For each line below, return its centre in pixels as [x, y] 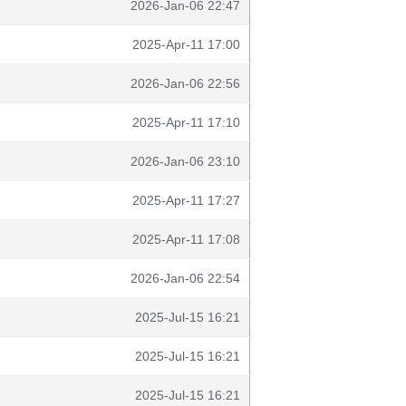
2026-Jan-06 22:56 [185, 83]
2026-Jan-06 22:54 [185, 278]
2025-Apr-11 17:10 [186, 122]
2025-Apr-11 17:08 [186, 239]
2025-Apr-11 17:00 [186, 44]
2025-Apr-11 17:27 [186, 200]
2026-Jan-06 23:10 [185, 161]
